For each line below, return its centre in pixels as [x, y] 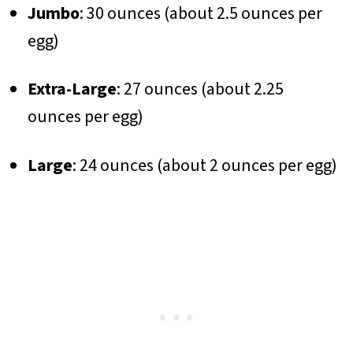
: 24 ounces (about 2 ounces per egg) [204, 165]
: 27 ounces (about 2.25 [200, 89]
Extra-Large [72, 89]
